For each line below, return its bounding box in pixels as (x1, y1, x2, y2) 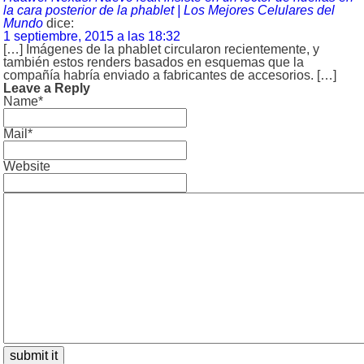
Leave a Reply (3, 80, 90, 95)
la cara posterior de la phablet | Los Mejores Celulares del (3, 2, 335, 17)
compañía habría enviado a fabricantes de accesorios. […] (3, 67, 336, 82)
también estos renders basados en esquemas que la (3, 54, 304, 69)
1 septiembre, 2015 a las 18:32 (3, 28, 180, 43)
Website (3, 158, 50, 173)
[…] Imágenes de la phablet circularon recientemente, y (3, 41, 319, 56)
